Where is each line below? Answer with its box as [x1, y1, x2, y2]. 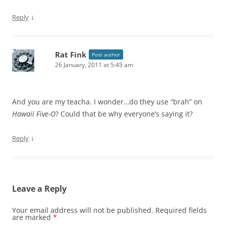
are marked [12, 212, 53, 222]
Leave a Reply [12, 183, 67, 194]
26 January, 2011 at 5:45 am [55, 60, 133, 69]
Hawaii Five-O [12, 108, 55, 119]
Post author [92, 50, 120, 58]
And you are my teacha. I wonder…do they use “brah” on [12, 96, 202, 106]
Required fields [155, 205, 207, 215]
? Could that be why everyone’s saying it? [55, 108, 193, 119]
